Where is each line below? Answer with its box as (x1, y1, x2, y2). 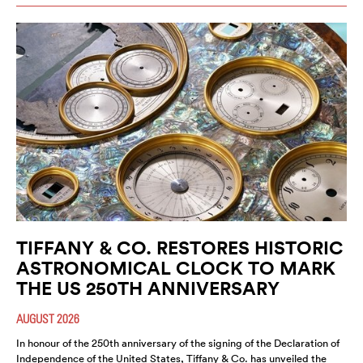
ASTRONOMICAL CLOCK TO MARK (16, 255, 335, 280)
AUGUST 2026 (16, 310, 79, 326)
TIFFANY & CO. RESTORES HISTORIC (16, 235, 344, 259)
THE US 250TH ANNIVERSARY (16, 275, 280, 300)
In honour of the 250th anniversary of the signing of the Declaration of (16, 335, 340, 350)
